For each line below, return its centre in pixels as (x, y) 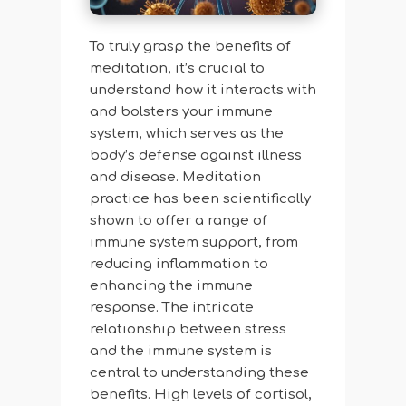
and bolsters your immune (181, 112)
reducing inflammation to (179, 265)
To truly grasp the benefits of (190, 47)
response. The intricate (171, 308)
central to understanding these (199, 373)
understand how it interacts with (203, 91)
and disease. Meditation (175, 178)
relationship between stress (188, 330)
